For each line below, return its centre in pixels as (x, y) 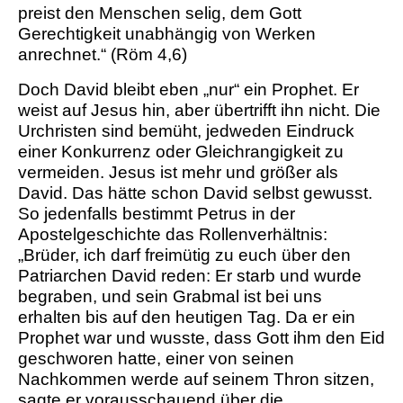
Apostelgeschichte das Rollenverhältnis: (173, 235)
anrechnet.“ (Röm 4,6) (103, 55)
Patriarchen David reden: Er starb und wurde (190, 276)
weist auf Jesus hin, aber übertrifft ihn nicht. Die (199, 111)
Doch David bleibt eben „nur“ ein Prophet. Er (188, 90)
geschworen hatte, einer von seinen (156, 359)
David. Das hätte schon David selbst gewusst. (195, 193)
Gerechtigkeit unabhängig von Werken (167, 34)
